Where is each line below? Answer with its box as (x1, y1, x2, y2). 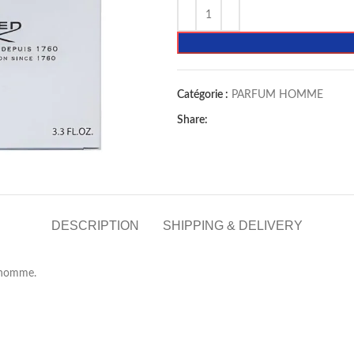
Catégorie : (177, 89, 228, 100)
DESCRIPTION (51, 218, 139, 232)
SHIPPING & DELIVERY (163, 218, 303, 232)
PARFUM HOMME (232, 89, 323, 100)
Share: (177, 115, 208, 126)
